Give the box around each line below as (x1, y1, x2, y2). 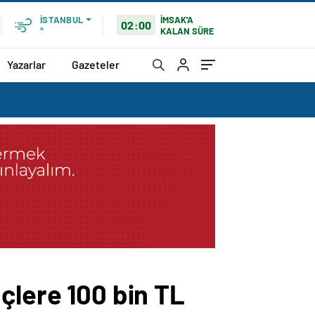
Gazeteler (72, 57, 120, 71)
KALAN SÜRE (160, 25, 215, 37)
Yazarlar (7, 57, 46, 71)
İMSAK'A (160, 13, 194, 25)
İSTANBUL (40, 14, 83, 25)
